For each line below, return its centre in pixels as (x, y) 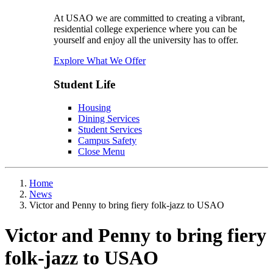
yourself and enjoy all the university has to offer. (147, 40)
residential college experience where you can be (145, 29)
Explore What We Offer (100, 60)
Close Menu (101, 152)
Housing (94, 108)
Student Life (84, 84)
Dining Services (109, 119)
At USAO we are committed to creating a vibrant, (149, 18)
